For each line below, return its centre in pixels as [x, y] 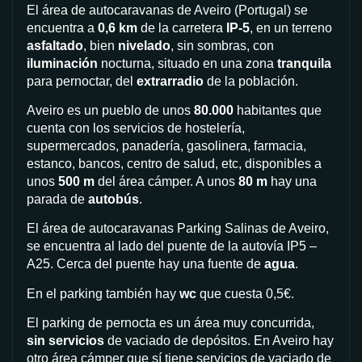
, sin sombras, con [222, 45]
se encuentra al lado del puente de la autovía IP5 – [172, 246]
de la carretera [182, 27]
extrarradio [170, 81]
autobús [114, 199]
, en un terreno [291, 27]
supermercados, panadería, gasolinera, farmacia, [166, 145]
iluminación [62, 63]
